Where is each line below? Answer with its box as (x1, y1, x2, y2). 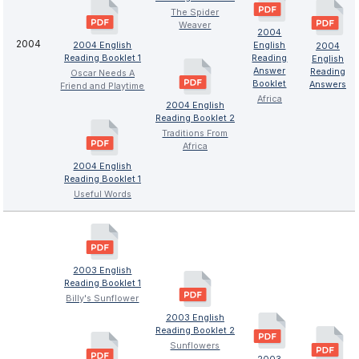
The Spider (171, 6, 220, 18)
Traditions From (162, 127, 228, 139)
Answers (309, 79, 346, 90)
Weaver (179, 19, 212, 30)
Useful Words (73, 188, 131, 200)
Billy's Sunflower (66, 292, 139, 304)
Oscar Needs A (70, 67, 135, 79)
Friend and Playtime (60, 80, 145, 91)
